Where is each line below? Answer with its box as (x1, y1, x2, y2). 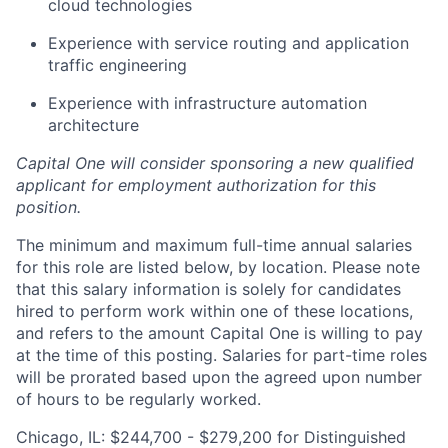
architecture (48, 115, 139, 135)
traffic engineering (48, 55, 187, 75)
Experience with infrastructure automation (48, 93, 367, 113)
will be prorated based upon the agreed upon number (16, 367, 422, 387)
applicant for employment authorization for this (16, 175, 376, 195)
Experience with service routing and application (48, 33, 409, 53)
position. (16, 197, 81, 217)
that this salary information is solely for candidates (16, 279, 401, 299)
